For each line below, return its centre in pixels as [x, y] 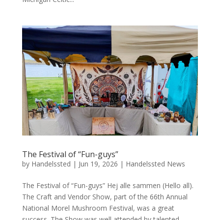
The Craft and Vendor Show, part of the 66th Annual [105, 196]
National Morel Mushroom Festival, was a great [98, 208]
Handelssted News [155, 164]
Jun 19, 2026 [98, 164]
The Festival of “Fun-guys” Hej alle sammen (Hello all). [108, 185]
